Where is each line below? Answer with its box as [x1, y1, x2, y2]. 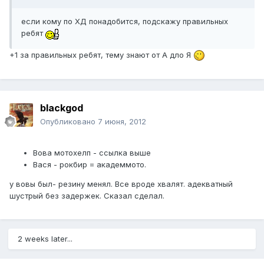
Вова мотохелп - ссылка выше [33, 148, 151, 158]
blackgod [40, 102, 83, 114]
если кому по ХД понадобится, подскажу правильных [21, 16, 228, 27]
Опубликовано [40, 117, 98, 127]
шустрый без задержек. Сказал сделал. [9, 191, 164, 201]
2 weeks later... [18, 234, 72, 244]
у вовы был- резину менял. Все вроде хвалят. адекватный [9, 179, 233, 189]
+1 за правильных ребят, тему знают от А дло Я [9, 49, 193, 60]
